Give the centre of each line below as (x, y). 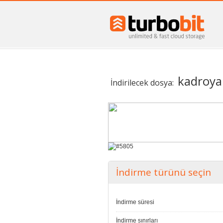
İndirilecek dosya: (142, 83)
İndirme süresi (135, 202)
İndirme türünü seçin (164, 172)
